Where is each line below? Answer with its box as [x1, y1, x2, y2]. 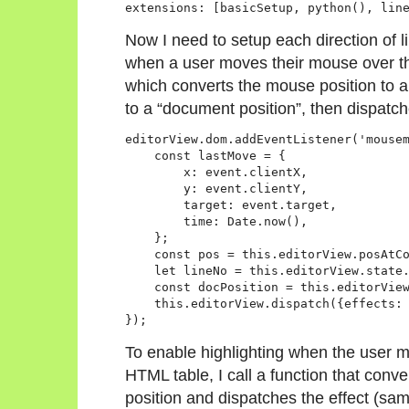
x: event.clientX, [125, 164, 308, 179]
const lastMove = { [125, 148, 286, 163]
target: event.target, [125, 197, 337, 212]
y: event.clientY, [125, 181, 308, 195]
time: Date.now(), [125, 214, 308, 228]
